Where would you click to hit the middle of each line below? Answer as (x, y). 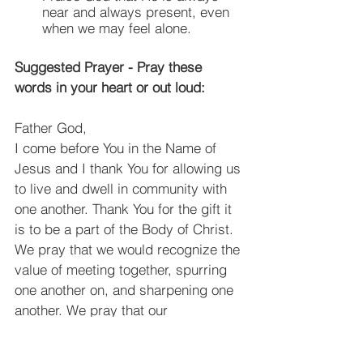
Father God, (51, 127)
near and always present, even (138, 11)
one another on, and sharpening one (126, 289)
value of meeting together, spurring (123, 269)
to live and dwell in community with (123, 188)
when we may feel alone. (117, 28)
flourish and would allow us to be (116, 350)
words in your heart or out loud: (110, 87)
